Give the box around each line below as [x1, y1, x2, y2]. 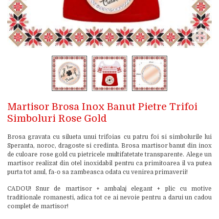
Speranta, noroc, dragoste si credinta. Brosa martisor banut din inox [7, 142, 212, 149]
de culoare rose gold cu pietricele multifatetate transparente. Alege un [7, 151, 212, 158]
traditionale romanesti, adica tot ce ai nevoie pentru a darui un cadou [7, 194, 212, 201]
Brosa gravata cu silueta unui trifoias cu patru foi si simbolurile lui [7, 133, 212, 140]
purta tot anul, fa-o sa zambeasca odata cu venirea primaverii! [7, 169, 188, 175]
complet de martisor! [7, 203, 68, 210]
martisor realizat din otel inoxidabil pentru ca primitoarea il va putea [7, 160, 212, 167]
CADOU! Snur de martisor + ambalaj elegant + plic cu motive [7, 185, 212, 192]
